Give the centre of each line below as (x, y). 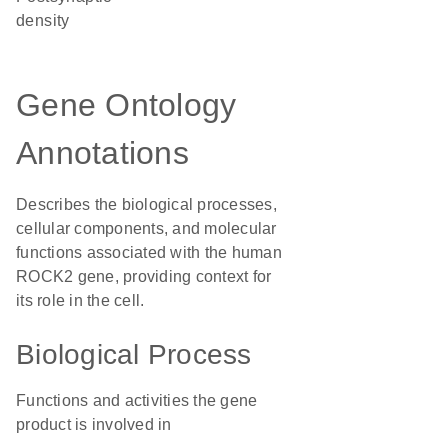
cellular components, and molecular (146, 228)
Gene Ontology (126, 105)
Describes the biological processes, (146, 204)
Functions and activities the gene (137, 400)
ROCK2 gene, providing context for (144, 276)
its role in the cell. (80, 300)
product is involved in (94, 424)
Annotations (102, 153)
